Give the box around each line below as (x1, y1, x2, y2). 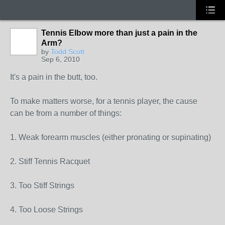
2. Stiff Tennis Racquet (10, 157, 90, 166)
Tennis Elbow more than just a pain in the (41, 29, 197, 37)
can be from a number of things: (10, 109, 122, 118)
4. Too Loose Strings (10, 205, 83, 214)
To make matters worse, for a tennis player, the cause (10, 97, 197, 105)
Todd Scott (51, 48, 84, 56)
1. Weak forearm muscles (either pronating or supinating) (10, 133, 211, 142)
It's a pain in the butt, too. (10, 73, 97, 81)
